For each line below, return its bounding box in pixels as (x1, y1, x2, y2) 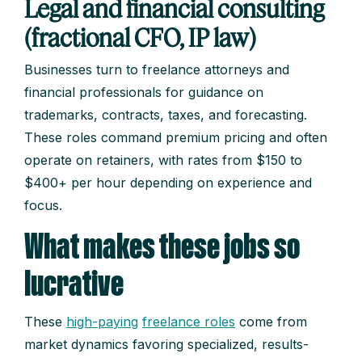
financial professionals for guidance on (24, 84, 263, 101)
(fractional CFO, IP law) (24, 23, 256, 53)
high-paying (66, 314, 138, 330)
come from (235, 314, 307, 330)
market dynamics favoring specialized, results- (24, 336, 309, 353)
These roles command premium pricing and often (24, 129, 327, 146)
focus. (24, 197, 62, 214)
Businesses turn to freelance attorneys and (24, 61, 289, 78)
